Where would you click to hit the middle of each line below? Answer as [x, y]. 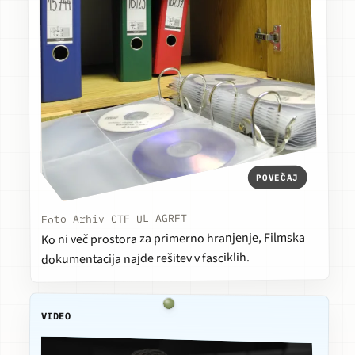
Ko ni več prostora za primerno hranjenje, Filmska [173, 239]
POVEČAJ [277, 177]
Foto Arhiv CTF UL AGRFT [114, 219]
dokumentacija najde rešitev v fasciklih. [146, 259]
